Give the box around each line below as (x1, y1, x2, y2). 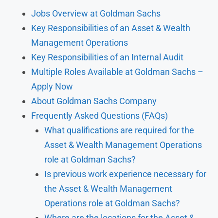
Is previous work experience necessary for (44, 168, 206, 179)
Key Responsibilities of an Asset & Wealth (31, 22, 190, 33)
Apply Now (31, 81, 73, 91)
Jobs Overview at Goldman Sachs (31, 8, 161, 18)
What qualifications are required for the (44, 125, 194, 135)
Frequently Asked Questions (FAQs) (31, 110, 168, 121)
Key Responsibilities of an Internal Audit (31, 52, 183, 62)
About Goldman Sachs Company (31, 95, 157, 106)
